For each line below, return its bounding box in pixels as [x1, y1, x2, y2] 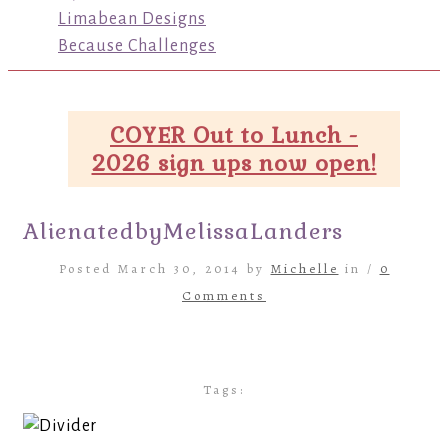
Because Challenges [58, 37, 216, 55]
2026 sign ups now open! [91, 149, 377, 177]
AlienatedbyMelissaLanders [23, 217, 343, 245]
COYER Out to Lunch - [110, 121, 358, 149]
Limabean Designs [58, 10, 206, 28]
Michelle [270, 260, 339, 277]
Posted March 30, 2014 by [58, 260, 271, 277]
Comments [182, 287, 266, 304]
